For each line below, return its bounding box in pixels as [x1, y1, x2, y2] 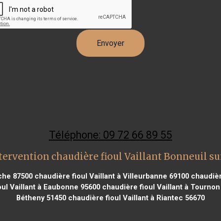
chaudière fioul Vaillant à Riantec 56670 [66, 193, 205, 202]
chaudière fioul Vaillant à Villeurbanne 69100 [32, 171, 189, 181]
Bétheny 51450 [16, 193, 66, 202]
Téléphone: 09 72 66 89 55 [49, 128, 172, 141]
